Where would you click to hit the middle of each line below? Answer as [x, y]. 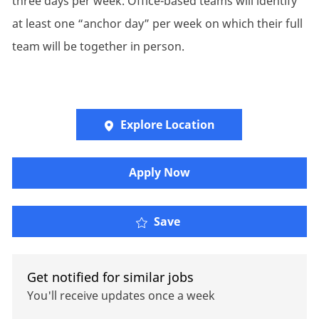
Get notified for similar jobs [110, 277]
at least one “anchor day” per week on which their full [157, 24]
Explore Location [168, 125]
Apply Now [159, 173]
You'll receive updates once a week [121, 296]
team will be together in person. [98, 47]
